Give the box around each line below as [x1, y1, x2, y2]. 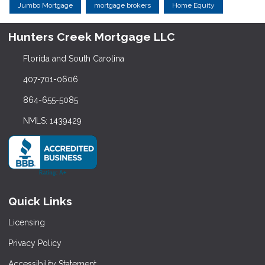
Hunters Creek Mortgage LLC [8, 30, 175, 43]
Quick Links [8, 194, 72, 208]
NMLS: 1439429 [22, 115, 82, 125]
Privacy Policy [8, 238, 62, 248]
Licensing [8, 218, 45, 228]
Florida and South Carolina [22, 53, 124, 63]
